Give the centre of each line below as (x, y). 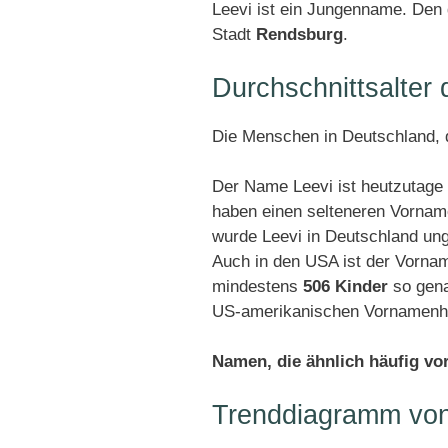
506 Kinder (345, 286)
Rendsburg (299, 34)
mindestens (257, 286)
